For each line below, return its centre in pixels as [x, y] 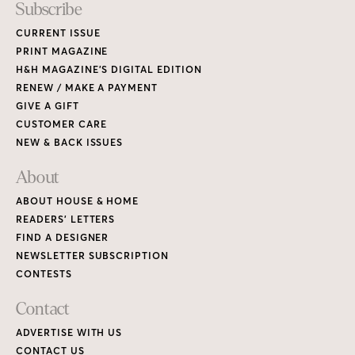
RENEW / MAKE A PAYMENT [87, 88]
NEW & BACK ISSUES [70, 143]
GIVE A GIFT [48, 106]
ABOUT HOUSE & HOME [78, 201]
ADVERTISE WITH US [69, 333]
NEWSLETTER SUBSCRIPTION [93, 256]
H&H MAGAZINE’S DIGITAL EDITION [109, 70]
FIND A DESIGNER [63, 238]
